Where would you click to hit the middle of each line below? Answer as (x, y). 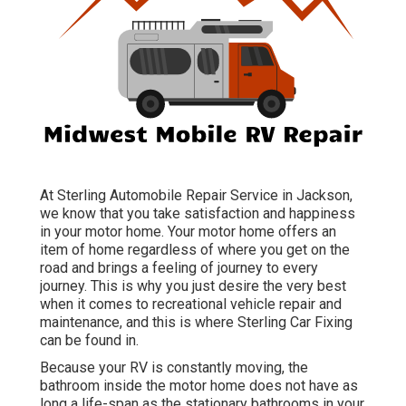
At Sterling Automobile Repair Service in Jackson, (196, 196)
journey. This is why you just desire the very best (193, 286)
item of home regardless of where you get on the (195, 250)
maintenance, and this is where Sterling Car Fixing (196, 323)
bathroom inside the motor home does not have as (199, 386)
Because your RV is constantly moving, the (174, 368)
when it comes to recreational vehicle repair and (191, 304)
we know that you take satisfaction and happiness (198, 214)
